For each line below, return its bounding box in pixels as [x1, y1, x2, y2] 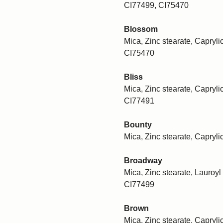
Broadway [124, 156, 162, 165]
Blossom [124, 24, 158, 33]
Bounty [124, 120, 152, 129]
